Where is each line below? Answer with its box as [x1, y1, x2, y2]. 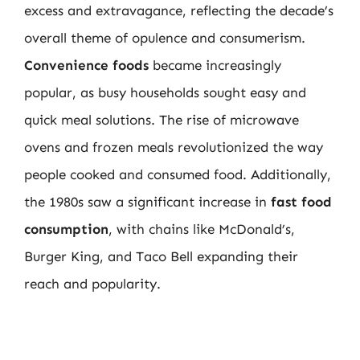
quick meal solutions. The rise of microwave [24, 112, 299, 128]
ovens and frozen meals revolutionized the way [24, 139, 323, 155]
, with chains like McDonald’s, [108, 221, 295, 237]
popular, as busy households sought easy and [24, 84, 306, 100]
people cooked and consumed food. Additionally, [24, 166, 331, 182]
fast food [271, 194, 332, 210]
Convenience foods [24, 57, 149, 73]
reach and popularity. [24, 276, 161, 292]
